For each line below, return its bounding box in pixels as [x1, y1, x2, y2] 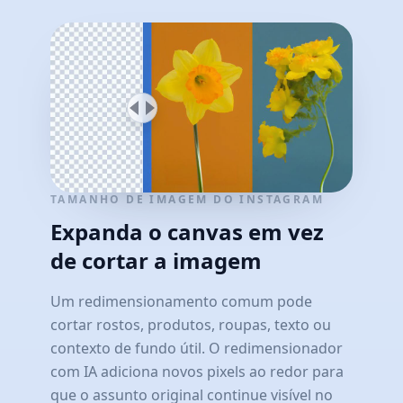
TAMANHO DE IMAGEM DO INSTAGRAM [50, 192, 325, 208]
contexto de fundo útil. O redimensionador [50, 338, 343, 359]
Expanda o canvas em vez [50, 217, 324, 247]
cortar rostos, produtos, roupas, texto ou [50, 315, 331, 336]
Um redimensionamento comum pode [50, 291, 312, 312]
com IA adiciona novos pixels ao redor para [50, 362, 344, 382]
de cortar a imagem [50, 246, 262, 276]
